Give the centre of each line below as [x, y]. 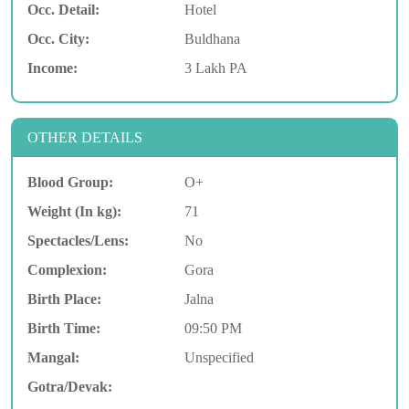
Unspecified [219, 357]
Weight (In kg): [74, 211]
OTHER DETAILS [85, 137]
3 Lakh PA [215, 68]
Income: [52, 68]
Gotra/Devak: [70, 386]
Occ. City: [58, 38]
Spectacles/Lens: [78, 240]
